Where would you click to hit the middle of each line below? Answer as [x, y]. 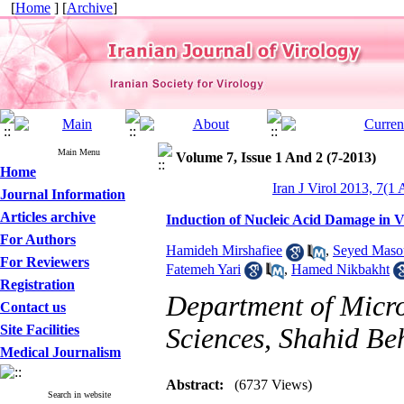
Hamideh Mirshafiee [224, 251]
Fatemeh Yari [203, 269]
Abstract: [195, 385]
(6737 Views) [273, 385]
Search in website [79, 395]
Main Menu [79, 152]
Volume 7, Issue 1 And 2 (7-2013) [276, 157]
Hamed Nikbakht [340, 269]
